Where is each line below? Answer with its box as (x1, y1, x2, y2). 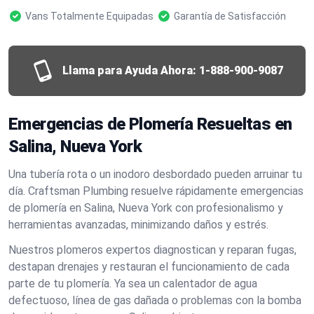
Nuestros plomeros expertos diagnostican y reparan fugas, (8, 243, 296, 257)
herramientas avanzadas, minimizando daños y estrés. (8, 218, 268, 231)
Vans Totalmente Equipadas (25, 11, 153, 22)
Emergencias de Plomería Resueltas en (8, 114, 292, 134)
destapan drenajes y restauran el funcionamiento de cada (8, 260, 289, 273)
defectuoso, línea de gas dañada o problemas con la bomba (8, 294, 301, 307)
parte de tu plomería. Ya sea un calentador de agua (8, 277, 257, 290)
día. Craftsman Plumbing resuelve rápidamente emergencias (8, 184, 303, 198)
